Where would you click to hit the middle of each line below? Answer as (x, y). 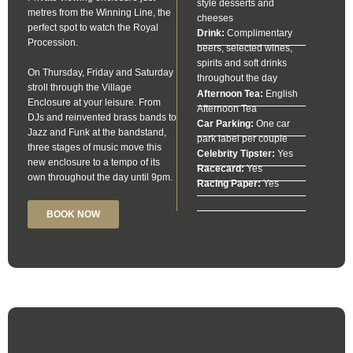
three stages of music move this (95, 147)
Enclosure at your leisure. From (94, 102)
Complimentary (258, 33)
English (281, 93)
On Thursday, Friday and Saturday (100, 72)
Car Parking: (225, 123)
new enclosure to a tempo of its (94, 162)
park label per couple (242, 138)
